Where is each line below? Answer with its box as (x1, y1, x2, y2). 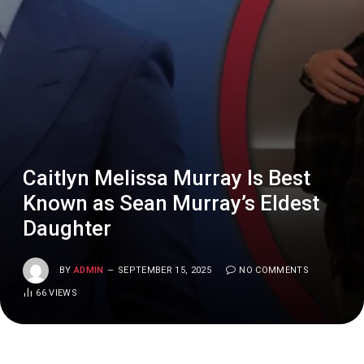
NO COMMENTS (239, 264, 309, 275)
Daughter (23, 216, 111, 240)
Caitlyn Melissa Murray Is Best (23, 166, 310, 190)
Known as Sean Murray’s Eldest (23, 191, 319, 215)
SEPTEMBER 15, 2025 (118, 264, 211, 275)
